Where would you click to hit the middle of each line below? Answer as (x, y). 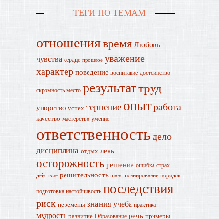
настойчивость (84, 191)
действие (47, 175)
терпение (104, 106)
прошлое (92, 60)
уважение (125, 58)
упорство (51, 107)
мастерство (76, 118)
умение (100, 118)
